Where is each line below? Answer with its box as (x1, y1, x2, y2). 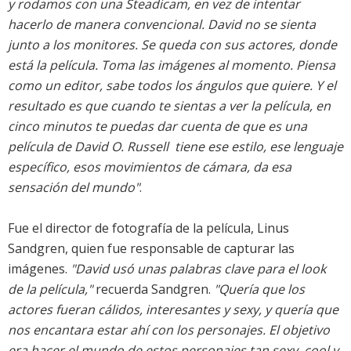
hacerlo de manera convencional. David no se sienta (8, 16, 316, 34)
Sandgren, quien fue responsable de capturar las (8, 240, 295, 258)
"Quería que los (214, 280, 305, 299)
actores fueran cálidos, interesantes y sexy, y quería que (8, 301, 338, 319)
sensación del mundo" (8, 179, 139, 197)
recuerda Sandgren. (92, 280, 214, 299)
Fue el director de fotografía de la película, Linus (8, 219, 289, 237)
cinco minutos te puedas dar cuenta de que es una (8, 118, 307, 136)
